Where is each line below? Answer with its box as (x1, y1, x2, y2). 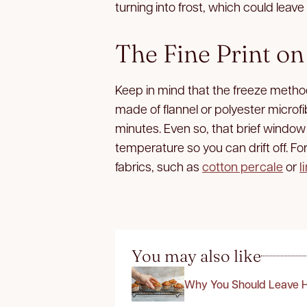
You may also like (132, 245, 261, 266)
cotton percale (202, 158, 283, 174)
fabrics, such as (115, 158, 202, 174)
